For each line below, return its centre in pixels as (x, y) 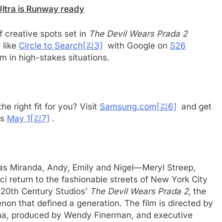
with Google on (136, 45)
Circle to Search (51, 45)
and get (194, 106)
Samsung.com (128, 106)
